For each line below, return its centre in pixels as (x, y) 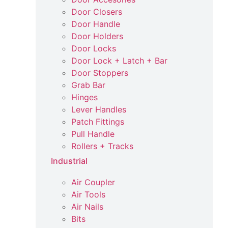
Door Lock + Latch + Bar (119, 61)
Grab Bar (88, 85)
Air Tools (88, 194)
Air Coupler (93, 182)
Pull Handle (93, 134)
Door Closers (97, 12)
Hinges (84, 97)
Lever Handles (99, 109)
